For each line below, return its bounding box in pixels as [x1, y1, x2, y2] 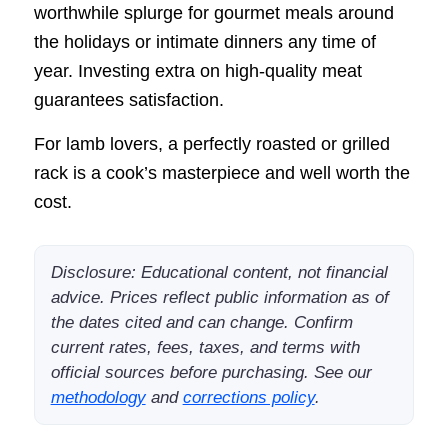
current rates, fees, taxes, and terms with [50, 337, 360, 357]
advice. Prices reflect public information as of [50, 287, 389, 307]
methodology [50, 387, 146, 407]
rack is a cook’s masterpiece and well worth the [33, 162, 410, 183]
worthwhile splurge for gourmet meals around [33, 2, 394, 23]
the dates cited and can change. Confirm [50, 312, 353, 332]
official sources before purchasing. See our [50, 362, 372, 382]
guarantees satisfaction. [33, 89, 224, 110]
